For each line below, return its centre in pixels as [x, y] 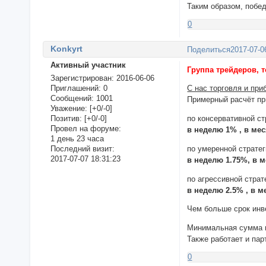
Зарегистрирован [81, 78]
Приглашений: [75, 88]
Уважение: [69, 109]
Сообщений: [72, 99]
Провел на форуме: [85, 129]
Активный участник [88, 65]
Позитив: [66, 119]
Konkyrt [66, 49]
